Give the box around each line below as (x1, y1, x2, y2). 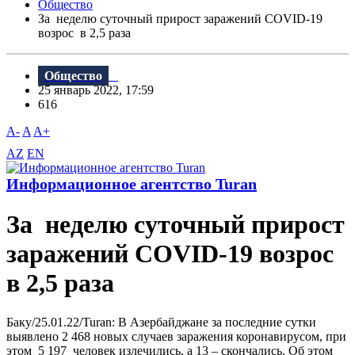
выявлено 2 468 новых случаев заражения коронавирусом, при (6, 329, 346, 343)
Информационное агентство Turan (6, 175, 257, 193)
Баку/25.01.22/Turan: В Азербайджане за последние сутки (6, 315, 316, 329)
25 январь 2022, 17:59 (38, 83, 163, 97)
